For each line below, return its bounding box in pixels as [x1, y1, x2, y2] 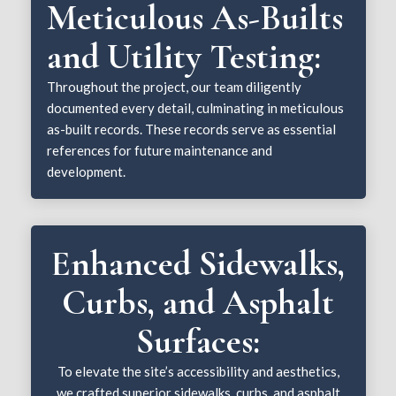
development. [47, 163, 126, 179]
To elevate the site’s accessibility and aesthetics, [57, 362, 339, 379]
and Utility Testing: [47, 34, 322, 78]
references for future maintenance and [47, 141, 273, 158]
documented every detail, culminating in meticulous [47, 99, 345, 116]
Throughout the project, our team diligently [47, 78, 302, 95]
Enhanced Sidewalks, [51, 241, 345, 285]
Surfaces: [136, 319, 260, 362]
